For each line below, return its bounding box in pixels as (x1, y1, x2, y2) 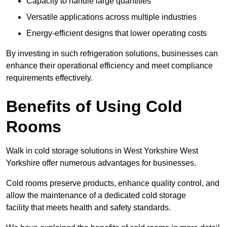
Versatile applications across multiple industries (26, 13, 197, 22)
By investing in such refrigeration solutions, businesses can (6, 49, 218, 58)
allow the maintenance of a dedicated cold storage (6, 191, 186, 200)
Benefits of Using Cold (6, 97, 182, 116)
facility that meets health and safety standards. (6, 203, 171, 212)
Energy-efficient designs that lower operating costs (26, 29, 207, 38)
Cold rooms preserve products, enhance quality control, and (6, 179, 219, 188)
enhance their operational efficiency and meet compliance (6, 61, 213, 70)
